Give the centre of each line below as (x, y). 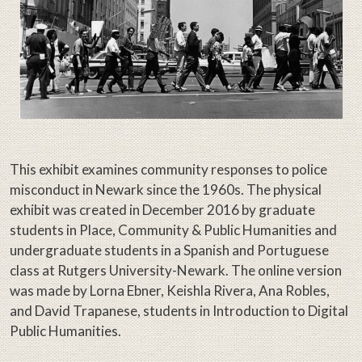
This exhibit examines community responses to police (168, 170)
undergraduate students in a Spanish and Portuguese (169, 250)
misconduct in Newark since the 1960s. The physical (166, 190)
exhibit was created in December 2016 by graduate (162, 210)
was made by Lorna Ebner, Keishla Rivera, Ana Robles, (170, 291)
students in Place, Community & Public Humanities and (173, 230)
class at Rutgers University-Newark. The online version (176, 271)
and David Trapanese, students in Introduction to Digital (179, 311)
